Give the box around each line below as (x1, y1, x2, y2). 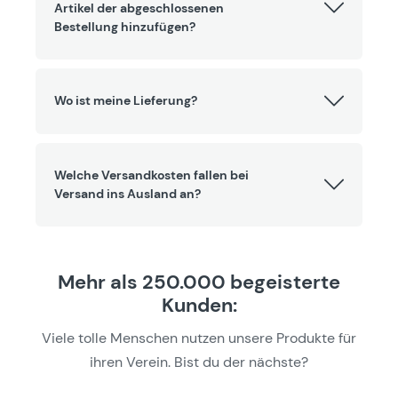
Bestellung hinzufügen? (54, 18, 195, 35)
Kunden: (161, 291, 237, 318)
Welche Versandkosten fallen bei (54, 166, 249, 183)
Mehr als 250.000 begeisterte (58, 268, 340, 295)
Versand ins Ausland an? (54, 185, 201, 202)
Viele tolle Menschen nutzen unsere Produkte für (42, 328, 356, 347)
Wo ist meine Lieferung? (54, 92, 197, 108)
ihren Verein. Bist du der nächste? (90, 352, 308, 371)
